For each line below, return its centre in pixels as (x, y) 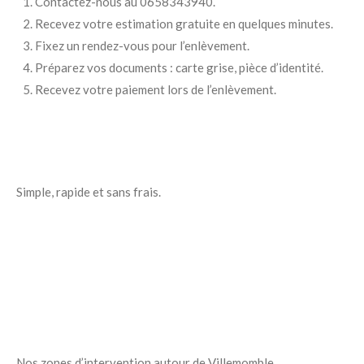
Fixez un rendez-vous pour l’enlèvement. (142, 46)
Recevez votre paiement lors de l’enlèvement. (155, 90)
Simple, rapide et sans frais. (89, 192)
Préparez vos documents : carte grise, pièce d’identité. (179, 68)
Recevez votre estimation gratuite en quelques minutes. (184, 24)
